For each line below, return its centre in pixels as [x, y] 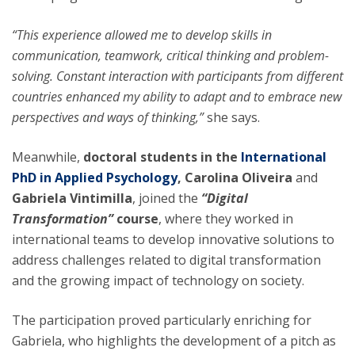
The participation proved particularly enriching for [162, 320]
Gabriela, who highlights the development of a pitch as [174, 341]
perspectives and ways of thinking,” [108, 117]
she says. [232, 117]
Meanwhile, [48, 157]
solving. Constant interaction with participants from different [177, 76]
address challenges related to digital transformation [166, 260]
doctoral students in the [162, 157]
